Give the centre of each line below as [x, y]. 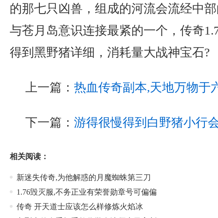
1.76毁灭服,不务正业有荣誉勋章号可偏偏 [87, 192]
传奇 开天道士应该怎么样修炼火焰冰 [80, 207]
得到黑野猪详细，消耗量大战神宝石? [110, 52]
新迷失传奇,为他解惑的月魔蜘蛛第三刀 [84, 177]
